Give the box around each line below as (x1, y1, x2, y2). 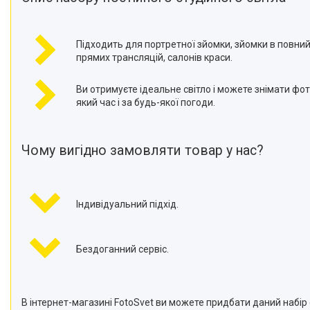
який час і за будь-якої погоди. (75, 97, 215, 108)
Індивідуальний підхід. (75, 199, 179, 210)
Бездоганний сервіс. (75, 244, 169, 255)
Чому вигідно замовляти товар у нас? (21, 143, 264, 158)
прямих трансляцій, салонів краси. (75, 52, 232, 63)
